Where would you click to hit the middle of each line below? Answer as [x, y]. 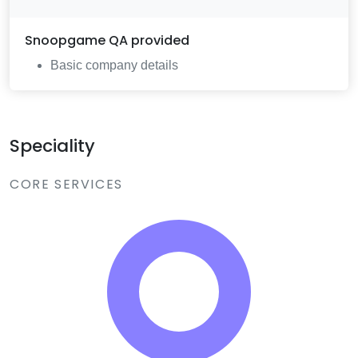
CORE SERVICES [66, 185]
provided [159, 41]
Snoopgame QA [77, 41]
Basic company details [115, 66]
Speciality [52, 146]
